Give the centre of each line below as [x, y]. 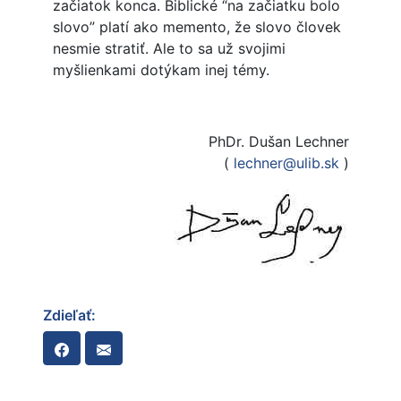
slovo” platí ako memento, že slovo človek [196, 27]
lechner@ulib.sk [286, 163]
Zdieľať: [69, 316]
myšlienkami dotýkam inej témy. [161, 70]
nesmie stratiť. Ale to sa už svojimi [169, 49]
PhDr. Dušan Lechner [278, 142]
